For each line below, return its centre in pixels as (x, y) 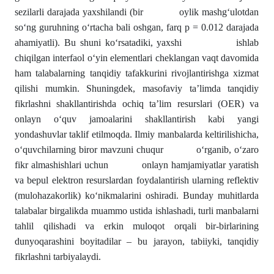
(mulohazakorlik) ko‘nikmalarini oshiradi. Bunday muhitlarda (137, 195)
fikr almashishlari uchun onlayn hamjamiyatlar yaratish (137, 165)
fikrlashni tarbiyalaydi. (58, 257)
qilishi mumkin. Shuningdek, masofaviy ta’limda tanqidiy (137, 88)
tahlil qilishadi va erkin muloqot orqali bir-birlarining (137, 226)
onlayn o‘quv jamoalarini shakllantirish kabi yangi (137, 119)
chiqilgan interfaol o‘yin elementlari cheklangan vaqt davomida (137, 58)
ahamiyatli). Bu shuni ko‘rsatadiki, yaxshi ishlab (137, 43)
